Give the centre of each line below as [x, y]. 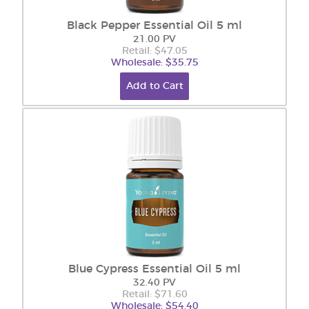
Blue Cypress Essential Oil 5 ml [154, 269]
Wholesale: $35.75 [154, 63]
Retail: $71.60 [154, 295]
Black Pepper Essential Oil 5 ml [154, 26]
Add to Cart [154, 86]
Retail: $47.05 [154, 51]
